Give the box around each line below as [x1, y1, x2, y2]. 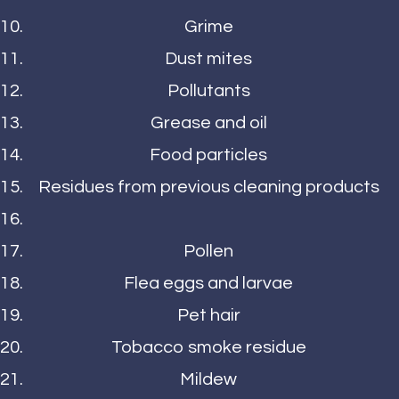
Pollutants [167, 81, 250, 100]
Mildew [180, 370, 237, 388]
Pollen [183, 241, 233, 260]
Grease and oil [150, 113, 267, 132]
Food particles [150, 145, 267, 164]
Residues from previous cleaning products [37, 177, 379, 196]
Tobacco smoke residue [110, 338, 306, 356]
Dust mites [165, 49, 252, 68]
